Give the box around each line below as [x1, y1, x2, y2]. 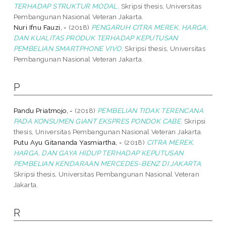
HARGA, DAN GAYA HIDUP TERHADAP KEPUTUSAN [13, 148, 184, 157]
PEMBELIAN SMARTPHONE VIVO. [13, 44, 124, 52]
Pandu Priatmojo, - [13, 106, 73, 115]
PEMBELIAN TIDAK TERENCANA [97, 106, 204, 115]
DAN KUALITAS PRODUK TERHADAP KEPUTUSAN [13, 33, 178, 42]
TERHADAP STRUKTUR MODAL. [13, 2, 120, 10]
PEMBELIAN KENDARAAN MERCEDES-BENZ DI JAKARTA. [13, 159, 203, 167]
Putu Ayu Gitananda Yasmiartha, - [13, 138, 123, 146]
